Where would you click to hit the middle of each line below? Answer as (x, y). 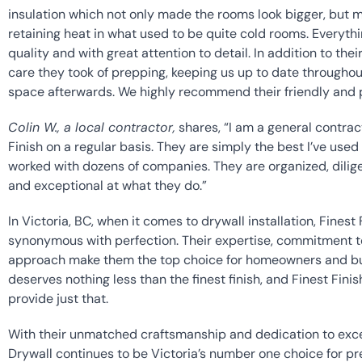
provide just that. (58, 299)
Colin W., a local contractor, (92, 128)
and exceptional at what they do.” (107, 186)
